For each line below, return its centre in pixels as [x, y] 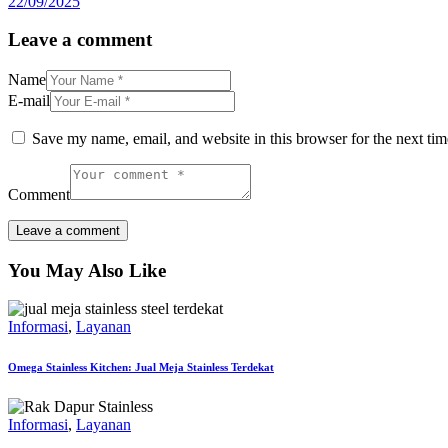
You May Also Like [87, 270]
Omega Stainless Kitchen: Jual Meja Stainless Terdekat [141, 367]
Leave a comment [80, 40]
